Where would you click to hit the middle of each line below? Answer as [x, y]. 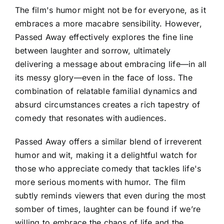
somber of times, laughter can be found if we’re [108, 209]
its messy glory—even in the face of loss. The [104, 78]
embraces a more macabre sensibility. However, [108, 24]
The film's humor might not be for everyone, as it [110, 10]
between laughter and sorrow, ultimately [93, 51]
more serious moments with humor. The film [100, 182]
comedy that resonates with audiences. [91, 118]
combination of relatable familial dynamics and [106, 91]
